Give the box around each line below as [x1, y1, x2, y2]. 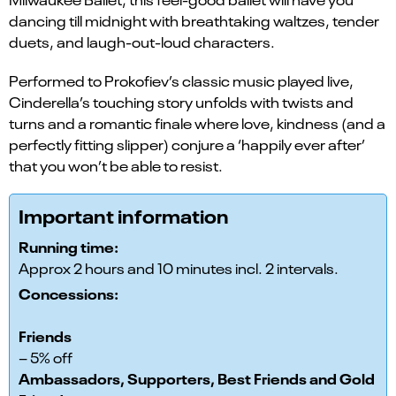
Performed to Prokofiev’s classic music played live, [9, 71, 354, 90]
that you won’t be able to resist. [9, 156, 223, 175]
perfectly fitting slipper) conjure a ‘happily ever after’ [9, 134, 365, 154]
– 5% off [19, 347, 72, 367]
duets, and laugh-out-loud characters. [9, 32, 275, 51]
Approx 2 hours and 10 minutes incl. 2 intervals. [19, 258, 339, 278]
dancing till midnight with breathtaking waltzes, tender [9, 11, 379, 30]
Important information [19, 202, 229, 228]
